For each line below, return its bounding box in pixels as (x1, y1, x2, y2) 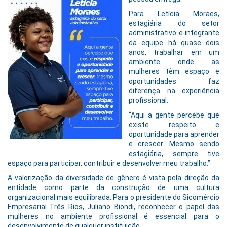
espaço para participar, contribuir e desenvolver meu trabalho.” (8, 159, 210, 168)
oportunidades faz (129, 77, 219, 86)
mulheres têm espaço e (129, 67, 219, 76)
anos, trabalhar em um (129, 48, 219, 57)
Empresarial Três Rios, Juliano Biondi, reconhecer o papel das (8, 203, 219, 211)
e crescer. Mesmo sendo (129, 140, 219, 148)
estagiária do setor (129, 19, 219, 28)
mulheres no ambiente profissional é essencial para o (8, 212, 219, 221)
